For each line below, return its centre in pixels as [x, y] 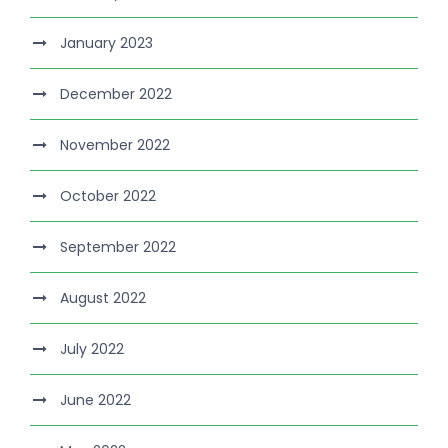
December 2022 [116, 94]
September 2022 [118, 247]
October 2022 [108, 196]
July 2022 [92, 349]
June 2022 [95, 400]
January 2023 [106, 43]
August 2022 [103, 298]
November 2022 [115, 145]
